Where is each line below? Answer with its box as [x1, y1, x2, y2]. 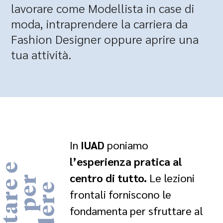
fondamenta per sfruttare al [70, 204, 203, 218]
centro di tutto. [70, 171, 147, 185]
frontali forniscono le [70, 187, 171, 201]
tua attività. [11, 46, 72, 62]
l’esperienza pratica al [70, 154, 182, 168]
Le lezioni [147, 171, 195, 185]
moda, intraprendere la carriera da [11, 15, 188, 31]
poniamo [105, 138, 148, 152]
